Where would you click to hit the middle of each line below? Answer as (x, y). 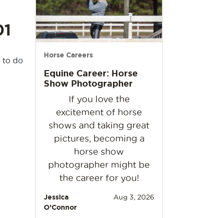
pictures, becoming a (99, 138)
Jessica (56, 197)
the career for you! (99, 178)
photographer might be (99, 164)
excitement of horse (99, 112)
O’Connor (60, 207)
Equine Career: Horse (91, 73)
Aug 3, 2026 (134, 197)
